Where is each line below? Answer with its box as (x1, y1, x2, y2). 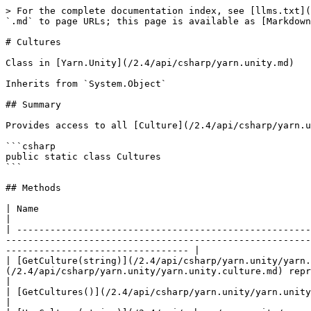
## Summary (6, 99, 61, 110)
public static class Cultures (6, 151, 161, 162)
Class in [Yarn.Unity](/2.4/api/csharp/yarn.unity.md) (6, 58, 294, 68)
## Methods (6, 183, 61, 193)
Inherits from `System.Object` (6, 78, 167, 89)
